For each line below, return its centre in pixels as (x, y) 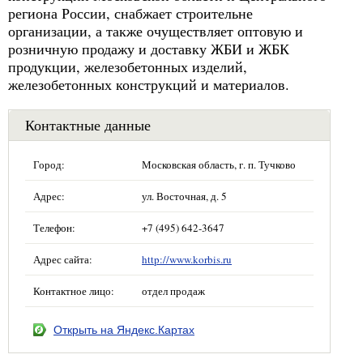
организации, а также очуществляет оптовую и (156, 31)
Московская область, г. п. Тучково (219, 164)
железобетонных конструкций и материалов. (149, 84)
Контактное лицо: (74, 291)
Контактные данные (88, 125)
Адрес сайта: (63, 259)
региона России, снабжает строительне (130, 13)
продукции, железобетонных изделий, (128, 66)
